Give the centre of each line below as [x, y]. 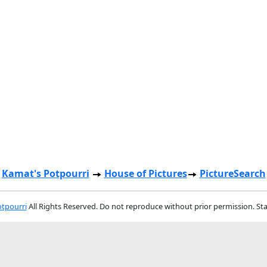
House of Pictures [145, 173]
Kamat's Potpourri [45, 173]
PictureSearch [232, 173]
